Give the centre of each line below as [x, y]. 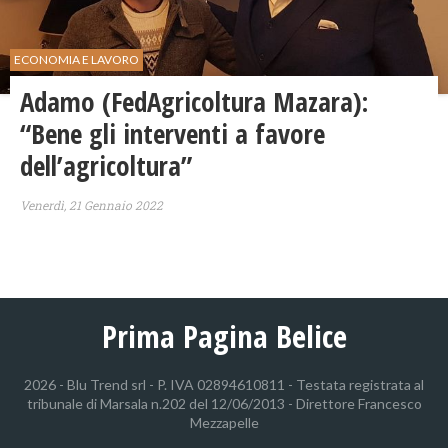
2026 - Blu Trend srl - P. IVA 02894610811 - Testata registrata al [224, 385]
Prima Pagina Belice [224, 336]
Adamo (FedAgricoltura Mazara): [194, 102]
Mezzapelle [224, 423]
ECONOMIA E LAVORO [76, 60]
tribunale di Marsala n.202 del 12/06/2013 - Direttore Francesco [224, 404]
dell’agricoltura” [106, 166]
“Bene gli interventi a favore [172, 134]
